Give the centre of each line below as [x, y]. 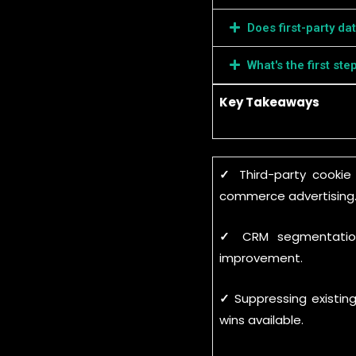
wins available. [261, 320]
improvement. [261, 258]
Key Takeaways [269, 102]
